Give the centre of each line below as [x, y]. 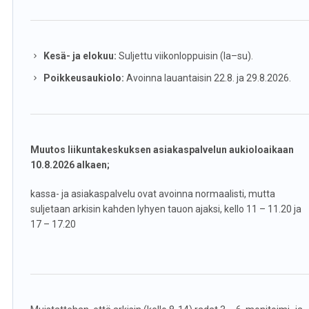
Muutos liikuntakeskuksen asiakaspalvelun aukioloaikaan [162, 150]
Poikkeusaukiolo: [83, 78]
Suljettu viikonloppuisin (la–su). [185, 56]
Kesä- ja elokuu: [80, 56]
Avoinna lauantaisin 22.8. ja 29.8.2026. [207, 78]
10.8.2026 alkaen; [70, 165]
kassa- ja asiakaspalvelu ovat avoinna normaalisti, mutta [152, 194]
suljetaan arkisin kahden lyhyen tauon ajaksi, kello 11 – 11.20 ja [166, 209]
